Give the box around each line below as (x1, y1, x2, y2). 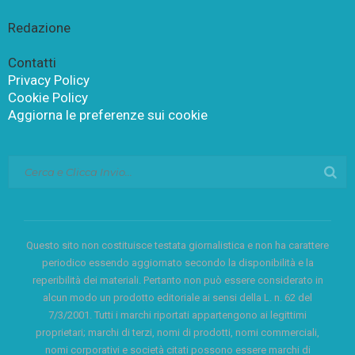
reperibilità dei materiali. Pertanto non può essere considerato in (32, 273, 323, 286)
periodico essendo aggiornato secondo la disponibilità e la (41, 256, 314, 269)
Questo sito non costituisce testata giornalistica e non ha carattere (26, 239, 329, 251)
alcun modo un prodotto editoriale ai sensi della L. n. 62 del (43, 291, 312, 303)
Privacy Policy (8, 71, 90, 88)
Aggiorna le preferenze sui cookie (8, 106, 208, 123)
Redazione (8, 19, 71, 36)
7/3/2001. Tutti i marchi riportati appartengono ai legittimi (48, 308, 307, 321)
